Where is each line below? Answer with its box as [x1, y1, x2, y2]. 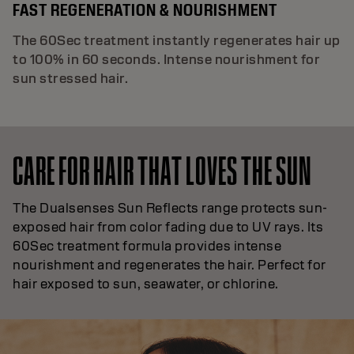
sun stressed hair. [13, 70, 128, 87]
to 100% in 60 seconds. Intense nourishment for [13, 51, 320, 68]
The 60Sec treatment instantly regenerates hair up [13, 32, 341, 49]
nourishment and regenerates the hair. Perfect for [13, 256, 326, 273]
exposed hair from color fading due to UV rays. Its [13, 218, 323, 235]
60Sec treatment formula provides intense [13, 237, 281, 254]
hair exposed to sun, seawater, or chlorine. [13, 275, 279, 292]
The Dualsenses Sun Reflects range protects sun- [13, 199, 328, 217]
